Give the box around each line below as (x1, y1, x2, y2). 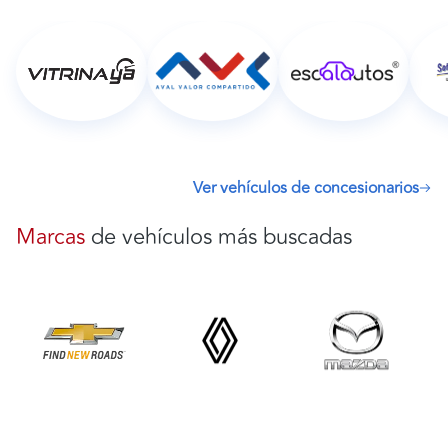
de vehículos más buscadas (85, 219, 352, 254)
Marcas (16, 219, 85, 254)
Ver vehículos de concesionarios (193, 175, 419, 200)
